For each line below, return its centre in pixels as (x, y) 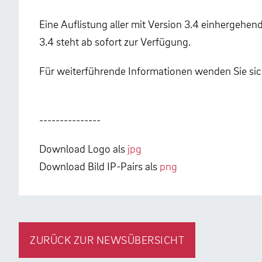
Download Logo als (83, 148)
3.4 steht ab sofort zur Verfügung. (115, 42)
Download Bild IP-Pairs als (99, 166)
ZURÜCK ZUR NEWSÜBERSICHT (107, 240)
